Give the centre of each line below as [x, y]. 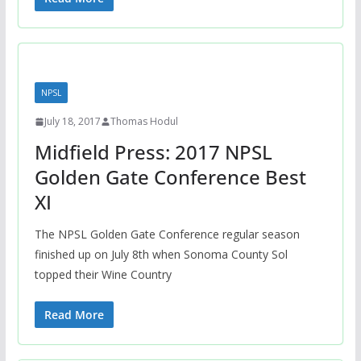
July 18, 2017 [72, 122]
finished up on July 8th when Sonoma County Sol [161, 255]
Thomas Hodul [144, 122]
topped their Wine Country [103, 275]
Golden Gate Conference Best [170, 177]
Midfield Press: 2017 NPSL [153, 152]
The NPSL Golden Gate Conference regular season [167, 234]
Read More [74, 315]
